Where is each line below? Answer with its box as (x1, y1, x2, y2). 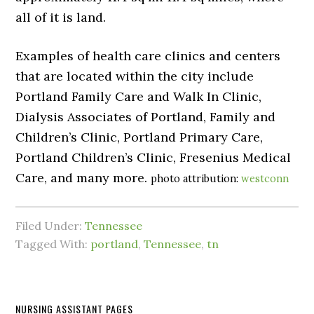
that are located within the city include (15, 67, 254, 84)
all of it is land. (15, 8, 107, 25)
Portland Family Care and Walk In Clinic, (15, 88, 262, 104)
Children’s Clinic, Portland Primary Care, (15, 128, 264, 145)
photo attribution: (151, 172, 242, 185)
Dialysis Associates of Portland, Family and (15, 108, 276, 125)
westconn (241, 172, 289, 185)
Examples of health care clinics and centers (15, 47, 281, 64)
